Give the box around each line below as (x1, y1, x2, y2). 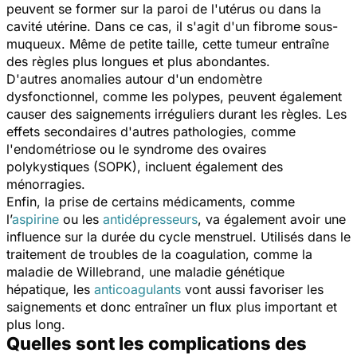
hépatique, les (6, 280, 94, 297)
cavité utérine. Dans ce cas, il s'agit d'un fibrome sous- (6, 18, 338, 34)
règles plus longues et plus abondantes (32, 53, 266, 69)
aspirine (12, 210, 59, 227)
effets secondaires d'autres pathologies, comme (6, 123, 296, 139)
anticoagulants (94, 280, 181, 297)
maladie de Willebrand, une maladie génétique (6, 263, 284, 280)
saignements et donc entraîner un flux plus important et (6, 298, 337, 315)
